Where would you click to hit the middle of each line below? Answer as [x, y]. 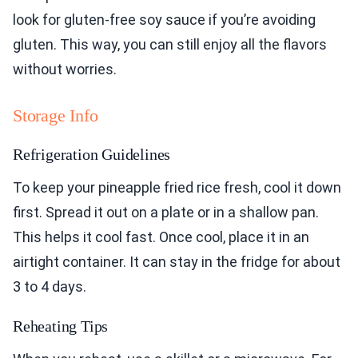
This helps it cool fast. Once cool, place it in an [161, 237]
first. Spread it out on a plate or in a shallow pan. [166, 213]
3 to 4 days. [50, 287]
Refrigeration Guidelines [92, 155]
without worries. [65, 70]
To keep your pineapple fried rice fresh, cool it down [177, 188]
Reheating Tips [61, 326]
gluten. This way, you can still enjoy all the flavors [170, 45]
